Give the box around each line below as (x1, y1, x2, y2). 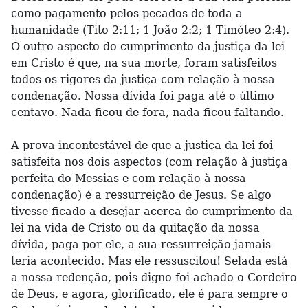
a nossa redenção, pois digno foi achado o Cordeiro (11, 271, 297, 284)
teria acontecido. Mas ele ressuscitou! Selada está (11, 254, 288, 267)
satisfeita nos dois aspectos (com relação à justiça (11, 155, 288, 168)
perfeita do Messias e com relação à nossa (11, 172, 246, 185)
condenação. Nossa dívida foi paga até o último (11, 89, 274, 102)
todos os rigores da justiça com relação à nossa (11, 73, 275, 86)
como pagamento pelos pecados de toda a (11, 7, 243, 20)
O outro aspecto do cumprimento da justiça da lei (11, 40, 285, 53)
